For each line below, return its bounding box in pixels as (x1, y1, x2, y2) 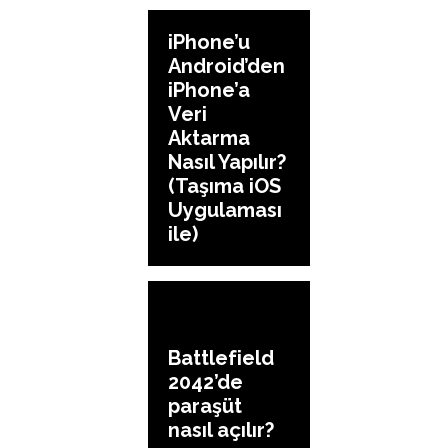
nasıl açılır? (168, 418, 274, 443)
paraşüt (168, 394, 242, 419)
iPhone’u (168, 29, 250, 54)
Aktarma (168, 125, 250, 150)
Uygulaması (168, 197, 282, 222)
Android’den (168, 53, 285, 78)
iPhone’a (168, 77, 250, 102)
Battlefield (168, 346, 274, 371)
